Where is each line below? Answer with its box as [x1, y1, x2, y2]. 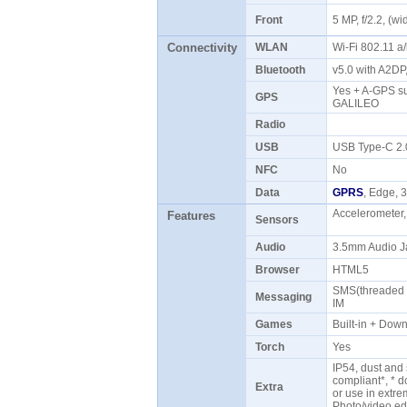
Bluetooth [254, 64, 305, 76]
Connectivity [166, 41, 237, 55]
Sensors [254, 213, 299, 226]
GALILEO [332, 97, 384, 110]
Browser [254, 263, 300, 276]
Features [166, 209, 215, 223]
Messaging [254, 291, 312, 303]
